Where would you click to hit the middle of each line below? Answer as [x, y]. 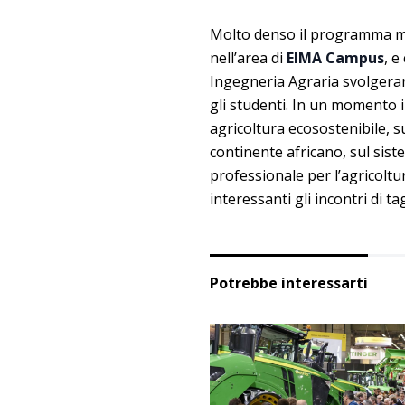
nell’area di [248, 58]
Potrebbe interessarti [289, 283]
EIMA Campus [335, 58]
